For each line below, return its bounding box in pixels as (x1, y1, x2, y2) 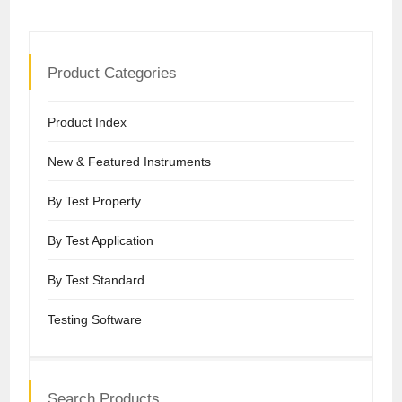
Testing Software (48, 311, 143, 327)
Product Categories (48, 64, 178, 82)
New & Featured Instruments (48, 153, 212, 169)
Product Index (48, 114, 127, 129)
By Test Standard (48, 272, 145, 287)
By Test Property (48, 193, 142, 208)
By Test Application (48, 232, 154, 248)
